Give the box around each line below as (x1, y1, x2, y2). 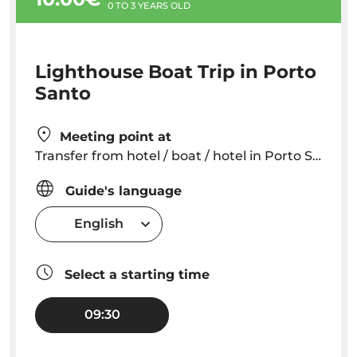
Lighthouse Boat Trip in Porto (35, 60, 316, 83)
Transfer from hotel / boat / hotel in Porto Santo (35, 147, 312, 163)
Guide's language (61, 182, 182, 198)
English (74, 216, 124, 232)
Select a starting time (61, 266, 210, 282)
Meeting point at (60, 128, 171, 144)
